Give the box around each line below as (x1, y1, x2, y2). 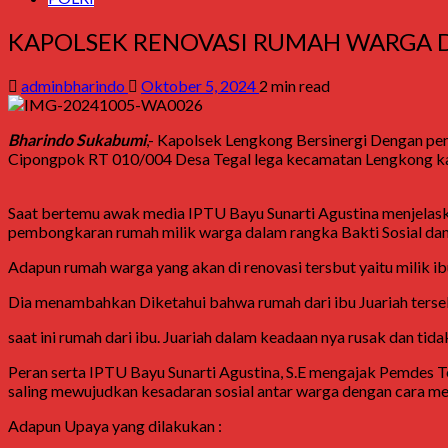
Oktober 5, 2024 (141, 75, 259, 95)
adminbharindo (21, 75, 128, 95)
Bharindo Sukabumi (8, 129, 146, 149)
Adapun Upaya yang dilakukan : (8, 415, 222, 435)
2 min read (259, 75, 330, 95)
